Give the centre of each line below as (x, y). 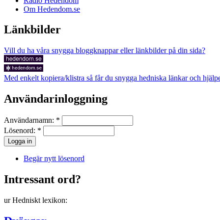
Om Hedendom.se (52, 9)
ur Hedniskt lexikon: (36, 200)
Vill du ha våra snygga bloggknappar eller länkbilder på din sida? (105, 51)
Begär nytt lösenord (54, 159)
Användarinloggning (56, 99)
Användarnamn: (30, 120)
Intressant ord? (42, 179)
